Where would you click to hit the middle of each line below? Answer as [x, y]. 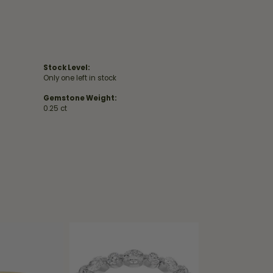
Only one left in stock [80, 78]
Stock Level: [67, 68]
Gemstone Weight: [80, 98]
